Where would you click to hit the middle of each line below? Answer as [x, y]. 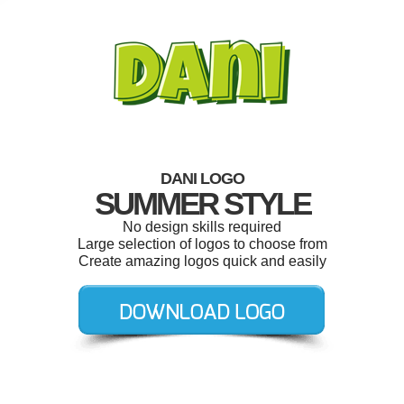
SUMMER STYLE [202, 203]
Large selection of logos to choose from [202, 244]
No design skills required [202, 227]
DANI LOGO [202, 179]
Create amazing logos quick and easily [202, 261]
